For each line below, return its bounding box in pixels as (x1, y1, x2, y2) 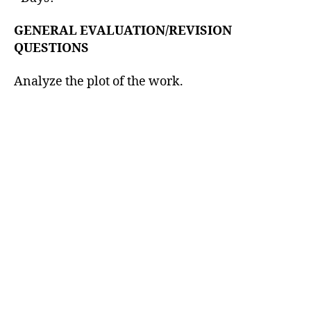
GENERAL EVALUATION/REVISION (14, 23, 232, 39)
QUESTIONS (14, 40, 89, 56)
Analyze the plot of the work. (14, 73, 183, 90)
